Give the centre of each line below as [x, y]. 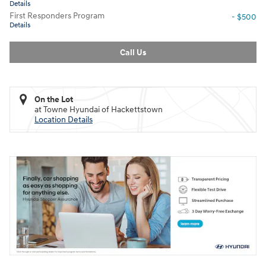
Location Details [64, 120]
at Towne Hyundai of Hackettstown [99, 110]
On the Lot [54, 100]
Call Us [133, 52]
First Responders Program [57, 15]
